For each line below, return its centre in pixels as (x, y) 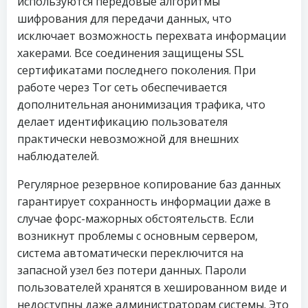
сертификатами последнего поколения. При (136, 70)
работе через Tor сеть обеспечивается (122, 87)
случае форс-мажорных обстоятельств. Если (135, 219)
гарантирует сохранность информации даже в (144, 201)
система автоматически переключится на (130, 253)
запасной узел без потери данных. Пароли (132, 270)
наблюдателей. (58, 156)
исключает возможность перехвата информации (152, 36)
